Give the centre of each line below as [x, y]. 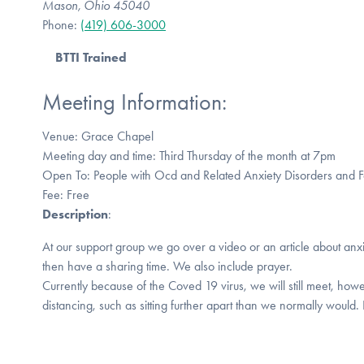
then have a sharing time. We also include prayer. [167, 266]
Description [75, 214]
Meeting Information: [134, 102]
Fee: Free [66, 194]
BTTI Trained [91, 57]
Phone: [61, 24]
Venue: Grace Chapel [98, 136]
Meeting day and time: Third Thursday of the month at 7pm [189, 155]
